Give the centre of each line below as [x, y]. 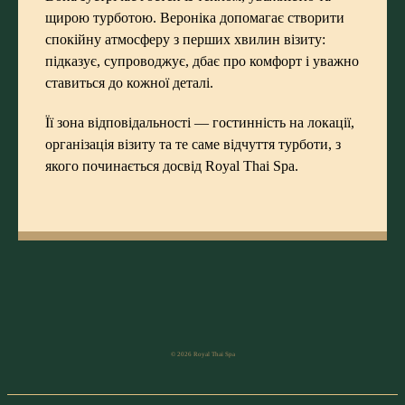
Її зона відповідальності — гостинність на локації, [200, 122]
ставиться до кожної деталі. [129, 83]
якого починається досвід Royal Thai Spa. [172, 166]
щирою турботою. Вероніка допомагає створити [195, 18]
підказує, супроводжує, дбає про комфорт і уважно [202, 61]
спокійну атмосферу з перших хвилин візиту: [185, 39]
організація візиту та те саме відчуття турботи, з [193, 144]
